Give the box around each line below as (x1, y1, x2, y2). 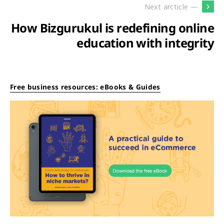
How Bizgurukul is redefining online (11, 19, 214, 36)
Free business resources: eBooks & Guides (10, 82, 160, 91)
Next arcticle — (144, 1, 198, 11)
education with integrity (76, 34, 214, 51)
